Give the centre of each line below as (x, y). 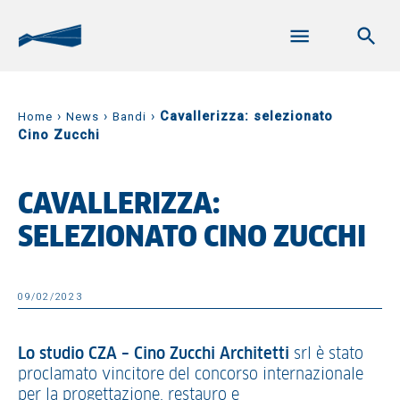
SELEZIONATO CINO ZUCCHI (192, 238)
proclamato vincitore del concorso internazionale (191, 375)
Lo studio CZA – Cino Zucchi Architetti (154, 354)
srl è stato (326, 354)
